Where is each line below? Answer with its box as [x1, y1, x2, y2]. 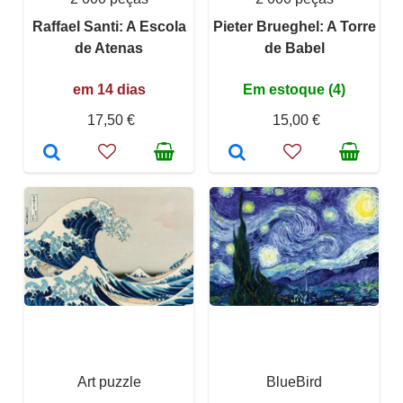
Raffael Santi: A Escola [31, 18, 186, 34]
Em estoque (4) [243, 81, 345, 97]
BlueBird [266, 373, 322, 390]
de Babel [264, 40, 325, 56]
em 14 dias [72, 81, 146, 97]
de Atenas [75, 40, 143, 56]
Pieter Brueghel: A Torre [212, 18, 376, 34]
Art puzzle [76, 373, 141, 390]
